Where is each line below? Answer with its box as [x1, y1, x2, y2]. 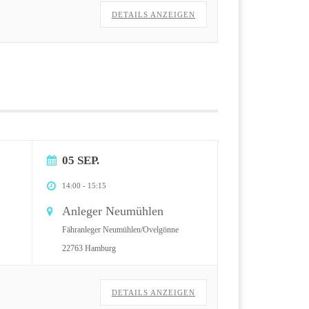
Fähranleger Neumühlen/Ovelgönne [62, 224, 179, 235]
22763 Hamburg [62, 243, 116, 253]
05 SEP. [62, 153, 99, 167]
